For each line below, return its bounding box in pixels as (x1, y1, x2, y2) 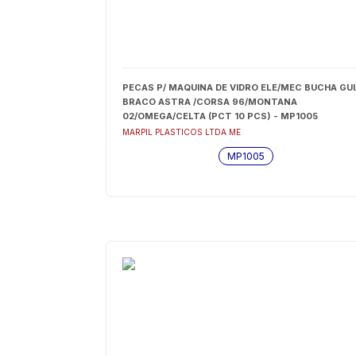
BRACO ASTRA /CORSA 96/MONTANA (122, 96, 297, 107)
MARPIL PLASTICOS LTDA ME (122, 127, 241, 137)
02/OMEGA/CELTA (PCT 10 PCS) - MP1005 (122, 110, 318, 122)
